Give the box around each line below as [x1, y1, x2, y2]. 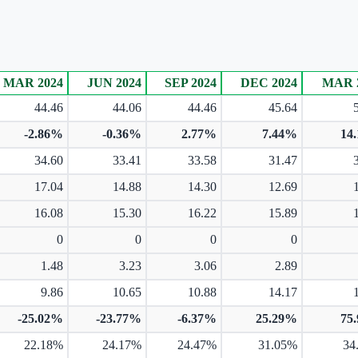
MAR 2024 [3, 75, 63, 89]
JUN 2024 [87, 75, 141, 89]
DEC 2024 [241, 75, 297, 89]
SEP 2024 [165, 75, 217, 89]
